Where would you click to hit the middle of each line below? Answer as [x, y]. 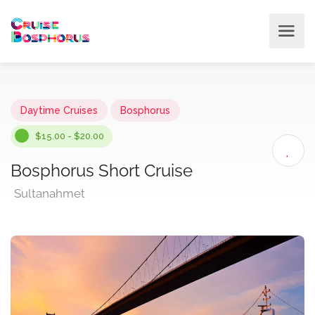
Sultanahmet [50, 193]
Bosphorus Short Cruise [102, 171]
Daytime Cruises [59, 110]
